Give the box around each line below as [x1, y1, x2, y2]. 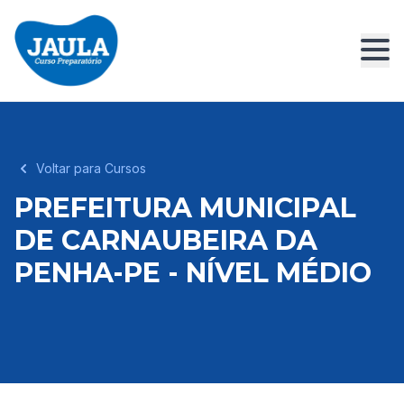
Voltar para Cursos [36, 161, 146, 176]
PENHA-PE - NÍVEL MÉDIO [14, 256, 372, 289]
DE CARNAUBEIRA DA [14, 224, 317, 257]
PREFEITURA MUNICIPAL [14, 191, 356, 225]
